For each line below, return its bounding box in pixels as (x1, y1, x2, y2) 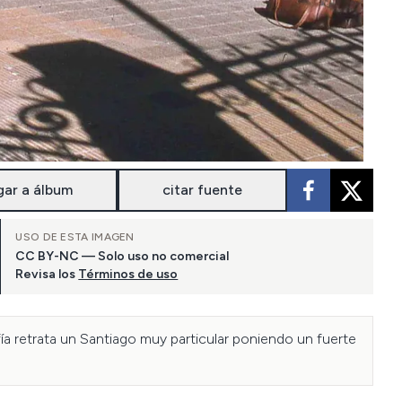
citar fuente (162, 181, 242, 198)
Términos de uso (78, 267, 179, 282)
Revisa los (15, 267, 76, 282)
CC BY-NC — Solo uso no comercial (15, 249, 230, 264)
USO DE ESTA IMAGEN (15, 231, 135, 243)
